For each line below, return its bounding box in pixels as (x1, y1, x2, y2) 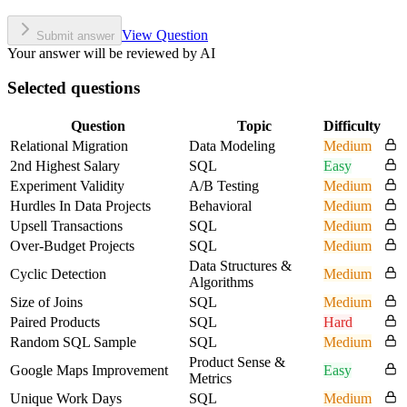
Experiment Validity (10, 178, 124, 194)
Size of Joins (10, 294, 83, 311)
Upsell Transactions (10, 218, 123, 234)
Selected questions (7, 78, 140, 98)
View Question (122, 26, 208, 43)
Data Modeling (189, 138, 275, 154)
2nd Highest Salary (10, 158, 120, 174)
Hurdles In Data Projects (10, 198, 151, 214)
